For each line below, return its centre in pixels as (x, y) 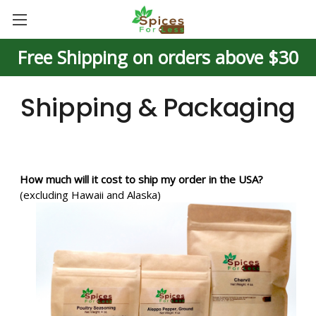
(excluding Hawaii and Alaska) (90, 195)
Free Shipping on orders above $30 (158, 57)
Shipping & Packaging (158, 108)
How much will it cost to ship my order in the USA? (141, 179)
